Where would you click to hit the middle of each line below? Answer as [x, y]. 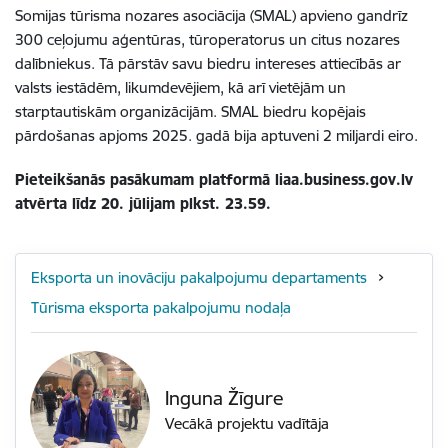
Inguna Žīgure [225, 397]
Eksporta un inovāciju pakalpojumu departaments [201, 278]
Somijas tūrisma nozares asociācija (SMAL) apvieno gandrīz [211, 16]
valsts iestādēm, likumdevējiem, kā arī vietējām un [180, 88]
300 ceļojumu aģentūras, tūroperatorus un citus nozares [207, 40]
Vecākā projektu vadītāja [247, 424]
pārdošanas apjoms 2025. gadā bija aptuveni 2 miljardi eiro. [216, 136]
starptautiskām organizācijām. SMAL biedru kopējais [190, 112]
